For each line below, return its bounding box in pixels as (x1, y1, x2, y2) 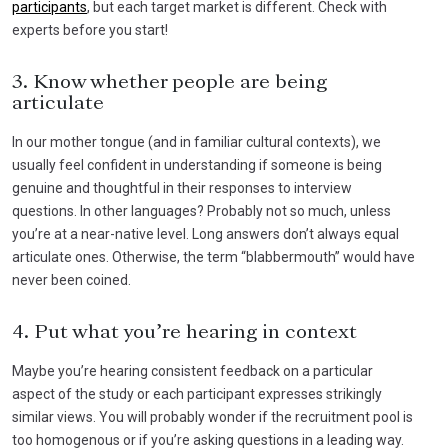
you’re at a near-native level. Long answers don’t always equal (12, 225, 399, 242)
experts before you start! (12, 21, 168, 38)
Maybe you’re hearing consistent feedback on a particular (12, 362, 373, 379)
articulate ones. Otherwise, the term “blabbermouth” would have (12, 248, 415, 265)
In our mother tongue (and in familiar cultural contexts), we (12, 133, 381, 150)
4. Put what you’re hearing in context (12, 323, 357, 342)
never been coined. (12, 271, 134, 288)
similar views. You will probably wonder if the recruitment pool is (12, 408, 413, 425)
